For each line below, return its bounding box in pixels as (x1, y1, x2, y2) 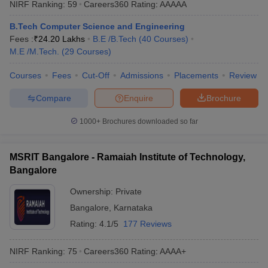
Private (115, 187, 142, 196)
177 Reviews (123, 219, 172, 229)
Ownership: (70, 187, 115, 196)
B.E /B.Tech (93, 34, 136, 44)
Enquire (124, 93, 153, 103)
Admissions (120, 71, 163, 80)
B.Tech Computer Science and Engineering (10, 22, 185, 31)
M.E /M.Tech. (10, 47, 59, 56)
